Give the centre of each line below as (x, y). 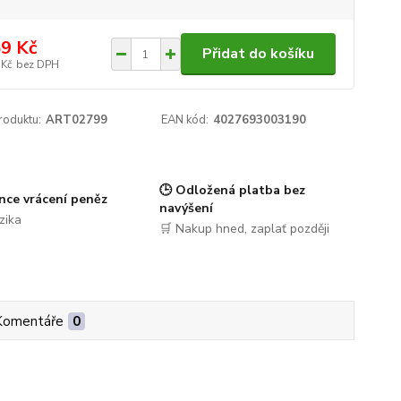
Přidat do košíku (258, 54)
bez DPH (37, 64)
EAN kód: (185, 120)
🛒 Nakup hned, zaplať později (244, 229)
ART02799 (76, 120)
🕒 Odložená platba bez (232, 190)
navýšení (186, 208)
